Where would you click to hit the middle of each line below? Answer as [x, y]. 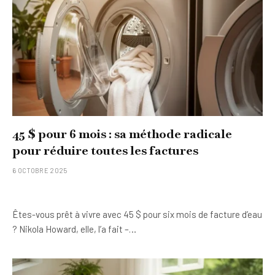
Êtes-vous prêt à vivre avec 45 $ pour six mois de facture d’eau [137, 214]
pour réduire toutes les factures [105, 150]
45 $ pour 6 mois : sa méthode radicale [122, 134]
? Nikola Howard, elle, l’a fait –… [74, 229]
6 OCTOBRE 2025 [40, 170]
